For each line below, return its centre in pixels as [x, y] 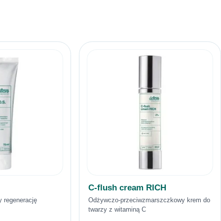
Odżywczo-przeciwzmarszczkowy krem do [149, 200]
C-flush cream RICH [127, 187]
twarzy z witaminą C [117, 209]
